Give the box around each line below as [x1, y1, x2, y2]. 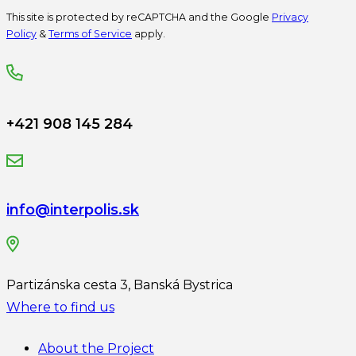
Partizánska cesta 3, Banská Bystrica [6, 277, 233, 293]
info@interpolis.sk [6, 201, 139, 219]
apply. [132, 28, 165, 41]
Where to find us [6, 300, 114, 315]
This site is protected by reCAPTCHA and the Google [6, 11, 272, 24]
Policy [6, 28, 37, 41]
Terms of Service [48, 28, 132, 41]
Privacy [272, 11, 308, 24]
